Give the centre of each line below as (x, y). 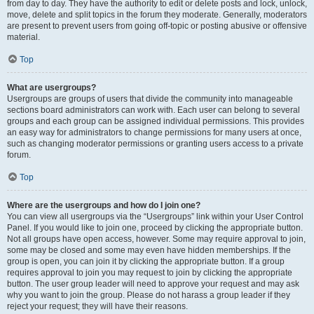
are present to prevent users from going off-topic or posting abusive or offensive (157, 26)
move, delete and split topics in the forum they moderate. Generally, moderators (157, 15)
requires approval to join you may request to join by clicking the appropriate (150, 273)
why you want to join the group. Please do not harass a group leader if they (149, 295)
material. (23, 37)
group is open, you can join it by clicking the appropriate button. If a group (146, 261)
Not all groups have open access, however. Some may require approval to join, (156, 239)
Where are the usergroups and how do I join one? (104, 205)
